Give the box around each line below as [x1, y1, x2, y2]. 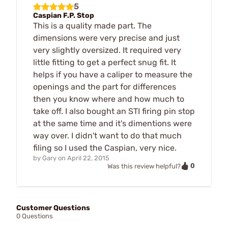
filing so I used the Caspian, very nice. [33, 142, 177, 153]
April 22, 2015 [67, 154, 109, 162]
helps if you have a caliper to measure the [33, 69, 192, 79]
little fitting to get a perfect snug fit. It [33, 57, 176, 67]
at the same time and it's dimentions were [33, 118, 192, 128]
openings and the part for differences [33, 81, 176, 92]
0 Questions [16, 212, 53, 220]
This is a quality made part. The [33, 20, 152, 31]
